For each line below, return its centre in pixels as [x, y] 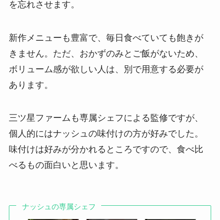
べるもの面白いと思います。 [66, 165]
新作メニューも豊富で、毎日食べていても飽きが [106, 38]
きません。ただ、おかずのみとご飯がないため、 [106, 53]
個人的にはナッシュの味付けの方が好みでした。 [106, 134]
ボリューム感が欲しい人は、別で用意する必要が [106, 69]
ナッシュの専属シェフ [59, 206]
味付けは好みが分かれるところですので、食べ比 [106, 150]
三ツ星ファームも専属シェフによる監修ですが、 [106, 118]
